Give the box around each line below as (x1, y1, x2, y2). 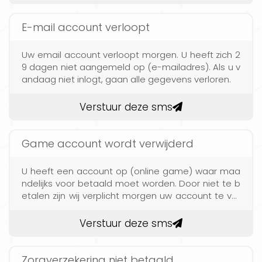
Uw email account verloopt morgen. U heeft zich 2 (22, 48, 240, 61)
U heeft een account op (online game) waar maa (22, 164, 240, 177)
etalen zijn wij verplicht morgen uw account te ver (22, 189, 240, 202)
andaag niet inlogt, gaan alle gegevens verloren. (22, 73, 231, 85)
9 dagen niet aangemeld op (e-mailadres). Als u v (22, 60, 240, 73)
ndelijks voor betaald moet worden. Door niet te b (22, 177, 240, 189)
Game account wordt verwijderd (22, 136, 194, 151)
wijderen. (22, 201, 60, 214)
